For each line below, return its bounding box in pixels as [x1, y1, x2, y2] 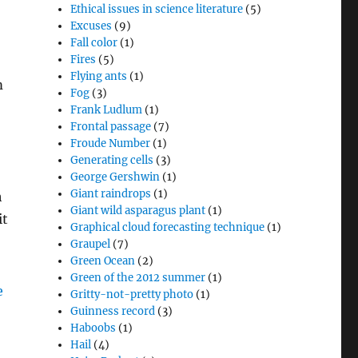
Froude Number [70, 137, 151, 150]
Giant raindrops [70, 187, 152, 201]
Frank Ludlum [70, 103, 143, 117]
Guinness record [70, 304, 156, 318]
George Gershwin [70, 170, 161, 184]
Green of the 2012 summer [70, 271, 206, 284]
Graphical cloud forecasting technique [70, 221, 265, 234]
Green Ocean [70, 254, 136, 268]
